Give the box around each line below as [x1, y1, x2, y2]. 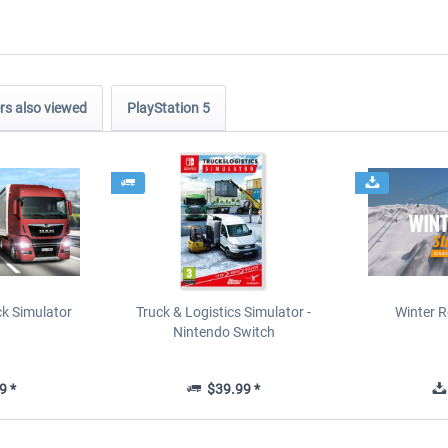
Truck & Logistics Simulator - [136, 304, 312, 320]
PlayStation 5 [127, 100, 210, 116]
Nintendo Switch [172, 324, 275, 340]
